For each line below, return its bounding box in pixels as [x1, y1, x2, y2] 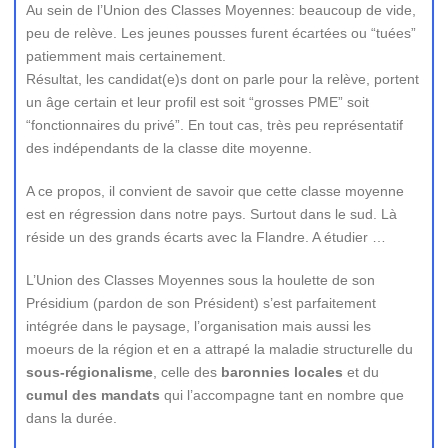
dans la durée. [26, 410, 117, 426]
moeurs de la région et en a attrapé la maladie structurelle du [26, 341, 413, 357]
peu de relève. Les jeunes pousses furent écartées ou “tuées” [26, 25, 416, 41]
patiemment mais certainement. [26, 48, 226, 64]
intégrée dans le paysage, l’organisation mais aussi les [26, 318, 371, 334]
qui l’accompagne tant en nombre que [160, 387, 404, 403]
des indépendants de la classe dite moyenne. [26, 140, 312, 156]
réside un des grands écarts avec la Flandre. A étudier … [26, 229, 386, 245]
